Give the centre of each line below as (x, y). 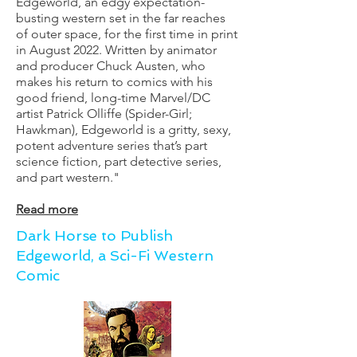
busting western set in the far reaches (121, 18)
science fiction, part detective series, (119, 161)
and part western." (68, 177)
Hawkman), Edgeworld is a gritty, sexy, (124, 129)
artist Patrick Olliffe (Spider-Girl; (104, 114)
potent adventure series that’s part (112, 145)
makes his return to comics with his (114, 82)
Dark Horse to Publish (94, 235)
